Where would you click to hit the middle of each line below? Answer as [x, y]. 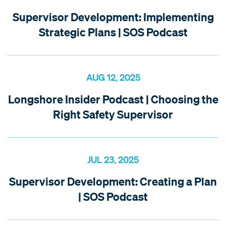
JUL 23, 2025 [113, 159]
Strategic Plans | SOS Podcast [113, 32]
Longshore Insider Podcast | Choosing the [113, 99]
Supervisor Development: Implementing [113, 17]
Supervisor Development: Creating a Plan [113, 181]
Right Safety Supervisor [113, 114]
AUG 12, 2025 [113, 77]
